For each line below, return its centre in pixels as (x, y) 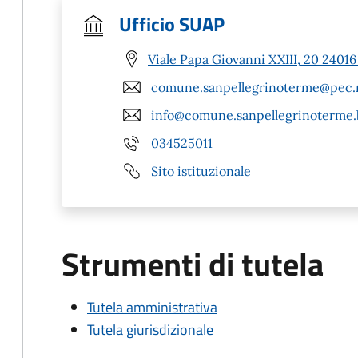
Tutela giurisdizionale (150, 330)
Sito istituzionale (201, 171)
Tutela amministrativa (152, 307)
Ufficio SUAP (172, 24)
